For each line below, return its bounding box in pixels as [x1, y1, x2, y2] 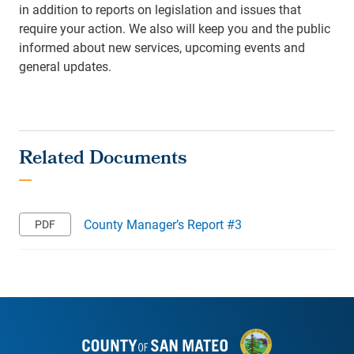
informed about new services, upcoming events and [19, 39, 305, 55]
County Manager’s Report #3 [84, 216, 242, 232]
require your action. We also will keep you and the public [19, 20, 330, 36]
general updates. [19, 58, 111, 74]
